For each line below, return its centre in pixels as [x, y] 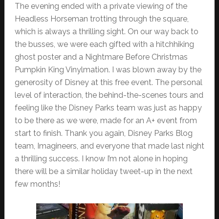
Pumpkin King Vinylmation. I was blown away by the [108, 70]
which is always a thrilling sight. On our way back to [106, 32]
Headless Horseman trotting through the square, [101, 19]
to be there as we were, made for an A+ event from [106, 121]
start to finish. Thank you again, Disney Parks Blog [103, 133]
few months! [37, 184]
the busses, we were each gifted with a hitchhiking [104, 44]
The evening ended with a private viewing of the [101, 6]
